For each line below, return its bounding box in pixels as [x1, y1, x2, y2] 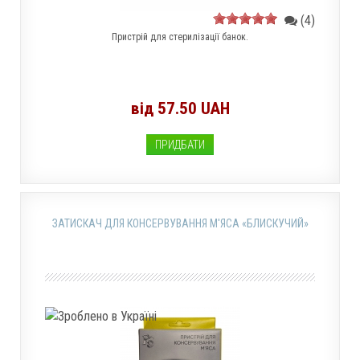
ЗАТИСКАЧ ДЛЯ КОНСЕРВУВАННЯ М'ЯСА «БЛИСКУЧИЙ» [51, 217, 309, 230]
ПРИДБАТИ [155, 138, 205, 151]
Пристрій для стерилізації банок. [112, 31, 248, 43]
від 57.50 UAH [130, 99, 230, 118]
